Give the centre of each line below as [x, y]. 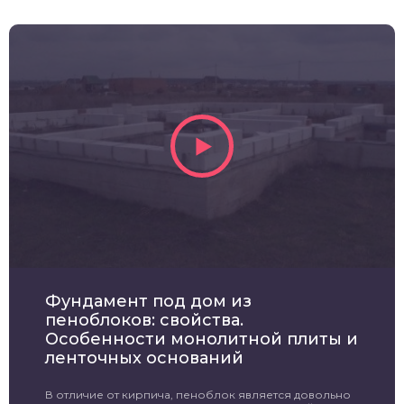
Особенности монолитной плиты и [202, 339]
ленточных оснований [144, 358]
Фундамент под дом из [148, 301]
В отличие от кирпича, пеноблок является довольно [198, 394]
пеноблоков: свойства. [144, 320]
